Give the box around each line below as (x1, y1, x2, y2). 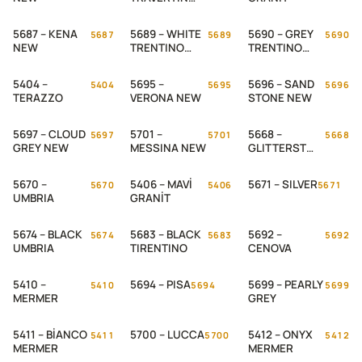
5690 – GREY (247, 27, 314, 41)
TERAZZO (13, 90, 63, 105)
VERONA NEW (130, 90, 202, 105)
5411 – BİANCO (13, 327, 87, 342)
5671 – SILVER (247, 177, 318, 192)
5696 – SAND (247, 77, 314, 91)
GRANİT (130, 191, 171, 205)
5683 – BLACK (130, 227, 202, 242)
